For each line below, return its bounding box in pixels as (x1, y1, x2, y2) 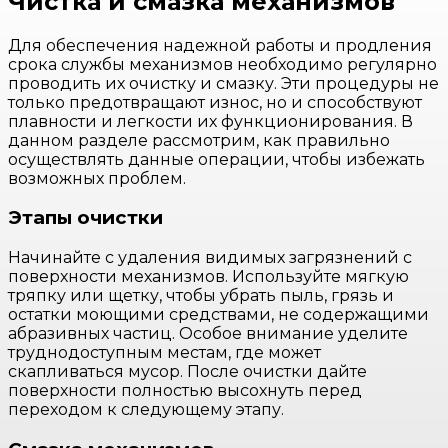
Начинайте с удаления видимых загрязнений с (8, 247, 412, 267)
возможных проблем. (8, 168, 186, 188)
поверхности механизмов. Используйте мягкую (8, 266, 409, 286)
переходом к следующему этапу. (8, 399, 284, 419)
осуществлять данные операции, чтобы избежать (8, 149, 425, 169)
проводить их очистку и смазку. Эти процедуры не (8, 73, 439, 93)
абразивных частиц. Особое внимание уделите (8, 323, 408, 343)
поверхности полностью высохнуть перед (8, 380, 362, 400)
